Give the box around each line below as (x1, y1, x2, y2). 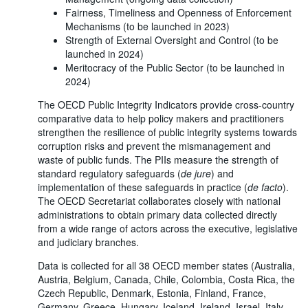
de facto (247, 179, 283, 194)
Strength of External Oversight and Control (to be (65, 32, 278, 47)
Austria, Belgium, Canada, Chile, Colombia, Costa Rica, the (37, 272, 295, 286)
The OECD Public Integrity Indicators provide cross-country (37, 97, 294, 111)
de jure (180, 166, 211, 180)
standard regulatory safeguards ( (37, 166, 181, 180)
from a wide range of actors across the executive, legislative (37, 221, 298, 235)
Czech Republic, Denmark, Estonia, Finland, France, (37, 285, 266, 300)
